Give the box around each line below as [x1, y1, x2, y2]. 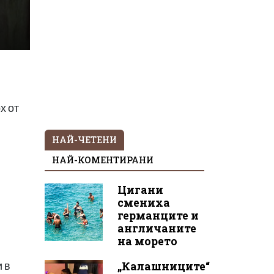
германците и [117, 208, 199, 223]
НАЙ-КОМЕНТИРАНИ [52, 154, 154, 166]
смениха [117, 195, 170, 210]
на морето [117, 234, 177, 248]
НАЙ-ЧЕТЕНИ [52, 133, 117, 146]
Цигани [117, 182, 163, 197]
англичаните [117, 221, 196, 235]
